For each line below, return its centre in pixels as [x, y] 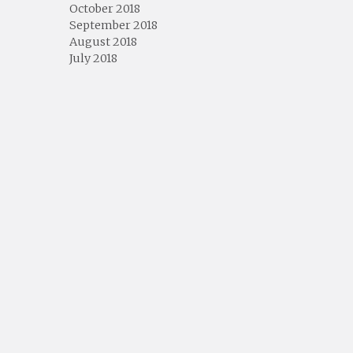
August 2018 [103, 41]
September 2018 [113, 25]
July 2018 [93, 58]
